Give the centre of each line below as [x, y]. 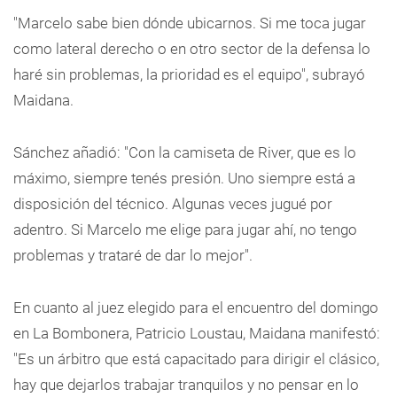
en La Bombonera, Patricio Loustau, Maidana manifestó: [197, 333]
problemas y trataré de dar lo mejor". [133, 255]
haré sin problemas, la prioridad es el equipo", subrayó [189, 74]
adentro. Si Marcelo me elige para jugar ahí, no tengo [185, 230]
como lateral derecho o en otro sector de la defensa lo [192, 49]
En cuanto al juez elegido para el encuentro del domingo [196, 307]
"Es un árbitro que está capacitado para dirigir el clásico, [196, 359]
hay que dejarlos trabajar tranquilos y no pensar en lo [186, 385]
